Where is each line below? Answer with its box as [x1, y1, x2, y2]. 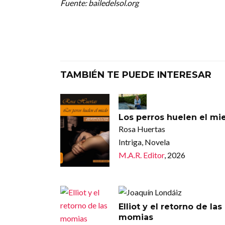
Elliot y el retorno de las [118, 201, 222, 211]
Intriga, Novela [118, 137, 170, 147]
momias [118, 212, 153, 222]
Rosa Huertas [118, 124, 165, 134]
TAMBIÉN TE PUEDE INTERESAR [60, 69, 211, 80]
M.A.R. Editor [118, 150, 164, 160]
